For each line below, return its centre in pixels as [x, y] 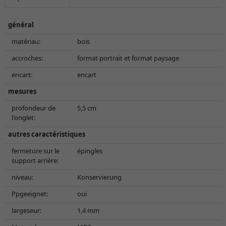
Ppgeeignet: [30, 194]
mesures [22, 91]
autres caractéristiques [47, 134]
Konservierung [99, 177]
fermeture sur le [36, 151]
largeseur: [26, 210]
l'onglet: [23, 118]
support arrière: [35, 160]
